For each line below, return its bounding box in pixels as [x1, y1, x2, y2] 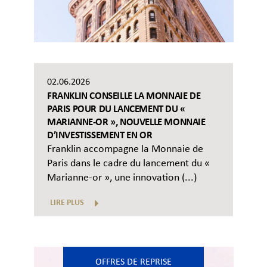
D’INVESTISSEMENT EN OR [47, 130, 153, 141]
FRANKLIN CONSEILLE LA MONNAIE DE [47, 91, 201, 101]
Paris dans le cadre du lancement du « [47, 157, 210, 169]
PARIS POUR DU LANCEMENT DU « [47, 104, 185, 114]
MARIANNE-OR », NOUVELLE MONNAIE [47, 117, 206, 128]
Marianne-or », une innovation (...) [47, 172, 197, 184]
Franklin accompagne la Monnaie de [47, 143, 203, 155]
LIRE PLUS [50, 198, 84, 207]
